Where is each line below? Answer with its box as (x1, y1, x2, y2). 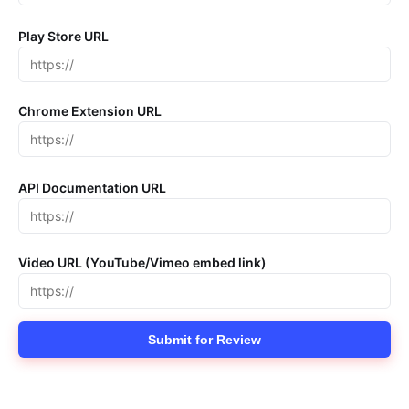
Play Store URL (18, 28, 109, 44)
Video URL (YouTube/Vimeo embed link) (18, 255, 267, 270)
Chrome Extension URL (18, 103, 162, 119)
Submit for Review (148, 332, 261, 347)
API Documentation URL (18, 180, 166, 195)
